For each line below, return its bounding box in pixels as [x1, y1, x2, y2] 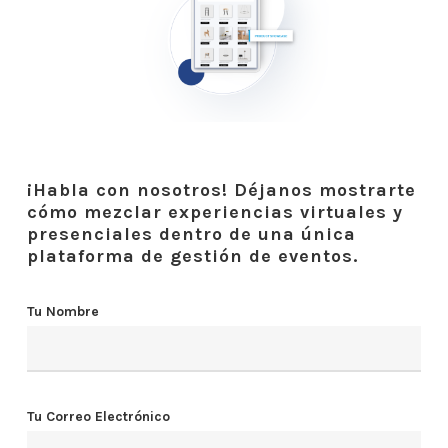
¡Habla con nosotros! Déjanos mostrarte [26, 178, 416, 201]
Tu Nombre [26, 302, 99, 320]
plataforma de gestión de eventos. [26, 244, 358, 267]
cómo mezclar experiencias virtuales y [26, 200, 403, 223]
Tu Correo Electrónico [26, 407, 170, 425]
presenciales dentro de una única [26, 222, 356, 245]
